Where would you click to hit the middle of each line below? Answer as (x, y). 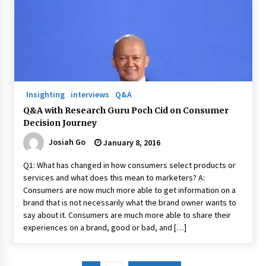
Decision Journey (60, 123)
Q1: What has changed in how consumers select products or (129, 165)
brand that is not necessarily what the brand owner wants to (129, 202)
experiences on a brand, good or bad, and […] (104, 227)
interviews (90, 94)
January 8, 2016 (131, 142)
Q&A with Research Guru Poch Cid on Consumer (126, 110)
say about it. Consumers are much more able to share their (127, 215)
